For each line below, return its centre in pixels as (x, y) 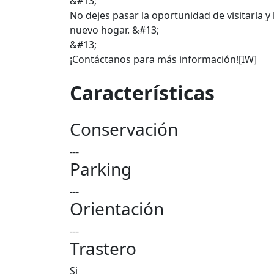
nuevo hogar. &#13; (114, 30)
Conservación (124, 129)
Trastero (103, 248)
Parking (101, 169)
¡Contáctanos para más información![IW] (163, 59)
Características (142, 93)
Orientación (117, 209)
